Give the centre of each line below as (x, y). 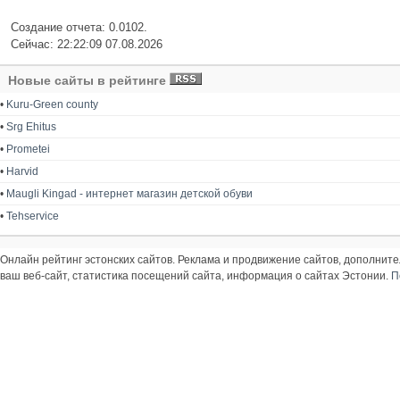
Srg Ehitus (31, 126)
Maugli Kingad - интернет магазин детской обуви (129, 193)
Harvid (22, 171)
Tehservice (33, 216)
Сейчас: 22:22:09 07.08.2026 (87, 45)
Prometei (28, 149)
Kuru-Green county (52, 104)
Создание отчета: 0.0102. (79, 28)
